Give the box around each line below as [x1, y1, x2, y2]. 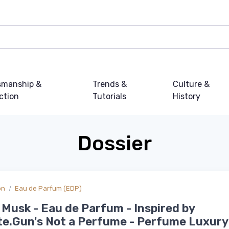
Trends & [93, 79, 127, 89]
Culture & [172, 79, 210, 89]
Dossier [77, 131, 152, 155]
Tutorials [93, 91, 127, 101]
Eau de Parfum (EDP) [15, 185, 82, 192]
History [172, 91, 200, 101]
